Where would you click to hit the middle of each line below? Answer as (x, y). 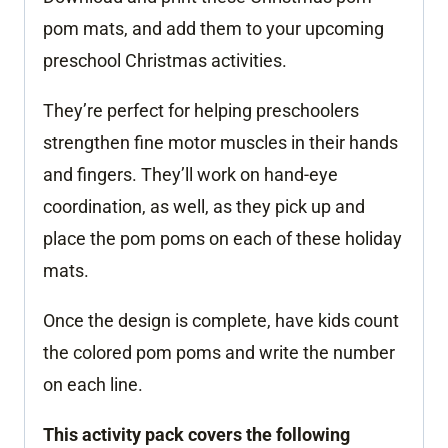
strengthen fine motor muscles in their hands (220, 142)
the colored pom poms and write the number (219, 352)
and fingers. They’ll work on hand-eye (190, 174)
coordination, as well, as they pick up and (204, 206)
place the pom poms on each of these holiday (222, 238)
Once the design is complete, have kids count (221, 320)
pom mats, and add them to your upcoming (213, 28)
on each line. (93, 384)
